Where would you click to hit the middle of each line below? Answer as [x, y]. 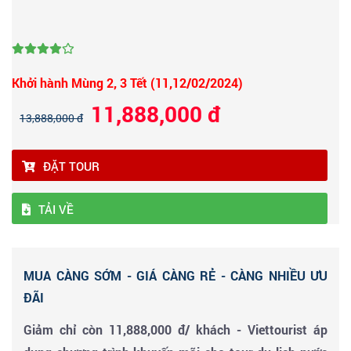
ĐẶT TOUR [71, 166]
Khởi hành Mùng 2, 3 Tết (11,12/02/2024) [127, 82]
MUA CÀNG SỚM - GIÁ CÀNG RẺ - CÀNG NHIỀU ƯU [175, 275]
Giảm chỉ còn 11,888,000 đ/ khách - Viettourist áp [175, 329]
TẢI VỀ [56, 209]
